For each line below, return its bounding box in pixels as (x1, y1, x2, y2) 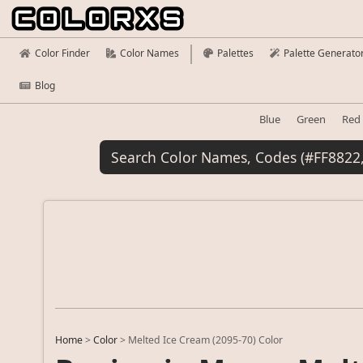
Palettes (217, 46, 254, 60)
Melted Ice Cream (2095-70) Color (128, 333, 284, 348)
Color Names (120, 46, 179, 60)
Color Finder (35, 46, 90, 60)
